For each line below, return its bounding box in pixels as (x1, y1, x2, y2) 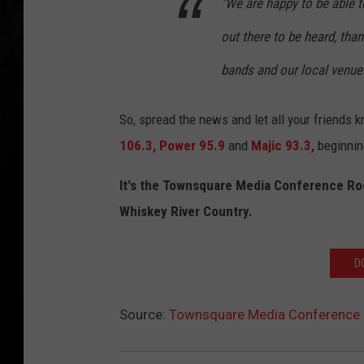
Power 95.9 (156, 137, 225, 154)
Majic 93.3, (251, 137, 318, 154)
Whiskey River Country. (119, 203, 253, 220)
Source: (119, 306, 169, 323)
